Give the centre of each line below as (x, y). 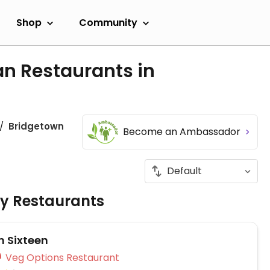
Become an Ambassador (183, 132)
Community (108, 22)
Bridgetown (36, 126)
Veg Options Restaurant (93, 258)
